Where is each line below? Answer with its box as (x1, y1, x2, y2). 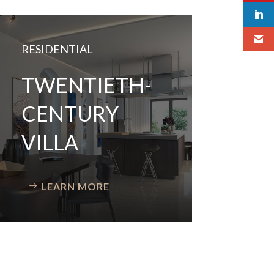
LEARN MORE (40, 180, 109, 192)
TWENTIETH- (21, 72, 152, 97)
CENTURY (21, 101, 119, 126)
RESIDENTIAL (21, 42, 93, 56)
